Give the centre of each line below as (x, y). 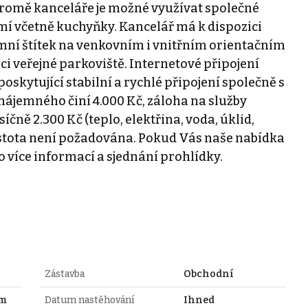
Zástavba (64, 274)
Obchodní (208, 274)
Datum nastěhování (89, 300)
